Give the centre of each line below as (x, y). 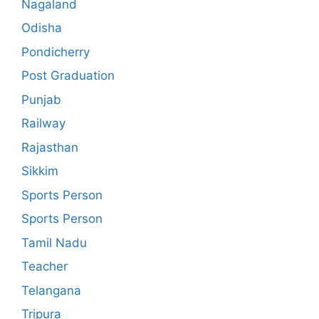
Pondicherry (56, 52)
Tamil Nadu (54, 242)
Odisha (42, 28)
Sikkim (40, 171)
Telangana (51, 290)
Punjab (41, 99)
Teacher (45, 266)
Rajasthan (50, 147)
